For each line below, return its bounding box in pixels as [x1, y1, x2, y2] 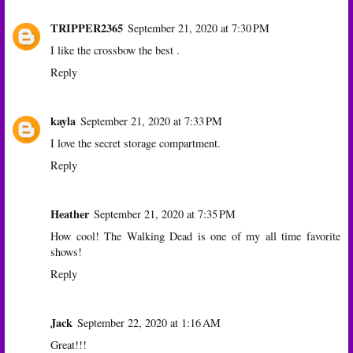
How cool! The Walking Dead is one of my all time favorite [50, 228, 340, 243]
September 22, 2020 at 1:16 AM [77, 314, 221, 330]
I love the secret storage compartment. [50, 135, 221, 150]
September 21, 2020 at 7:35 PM [94, 206, 236, 221]
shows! [50, 243, 82, 259]
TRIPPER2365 [50, 19, 123, 36]
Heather [50, 205, 89, 222]
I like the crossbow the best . [50, 42, 180, 58]
